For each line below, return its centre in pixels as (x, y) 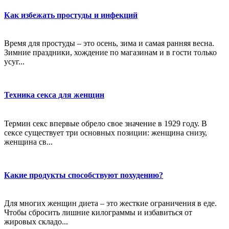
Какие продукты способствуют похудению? (84, 175)
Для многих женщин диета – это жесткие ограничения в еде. (110, 203)
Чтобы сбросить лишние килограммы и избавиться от (98, 213)
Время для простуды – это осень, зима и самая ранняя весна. (109, 43)
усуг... (14, 62)
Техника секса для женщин (54, 95)
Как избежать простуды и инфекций (71, 15)
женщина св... (28, 142)
